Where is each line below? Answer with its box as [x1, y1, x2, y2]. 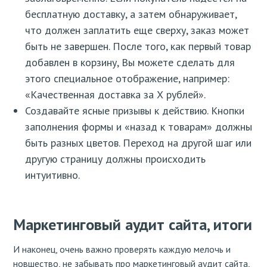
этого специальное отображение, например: [25, 71, 229, 85]
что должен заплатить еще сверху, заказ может [25, 23, 249, 37]
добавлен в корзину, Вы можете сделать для [25, 55, 235, 69]
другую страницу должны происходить [25, 151, 206, 166]
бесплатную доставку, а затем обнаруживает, [25, 7, 237, 21]
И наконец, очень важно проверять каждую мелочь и [13, 243, 231, 255]
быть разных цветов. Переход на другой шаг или [25, 135, 252, 150]
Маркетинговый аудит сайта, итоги [13, 214, 252, 234]
